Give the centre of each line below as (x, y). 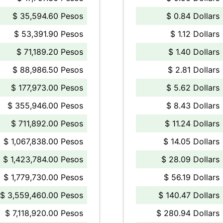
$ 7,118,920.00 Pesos (44, 213)
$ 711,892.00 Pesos (47, 123)
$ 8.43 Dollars (193, 106)
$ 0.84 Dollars (193, 16)
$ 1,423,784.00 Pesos (43, 159)
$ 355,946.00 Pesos (45, 106)
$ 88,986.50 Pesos (48, 70)
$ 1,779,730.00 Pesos (43, 177)
